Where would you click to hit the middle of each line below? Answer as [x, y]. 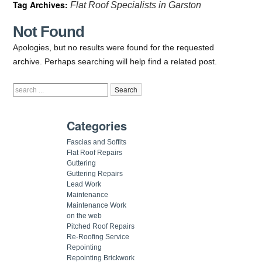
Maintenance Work [96, 205]
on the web [84, 216]
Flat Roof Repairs [94, 152]
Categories [97, 125]
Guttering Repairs [95, 173]
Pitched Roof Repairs [101, 226]
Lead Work [84, 184]
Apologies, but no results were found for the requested [114, 47]
